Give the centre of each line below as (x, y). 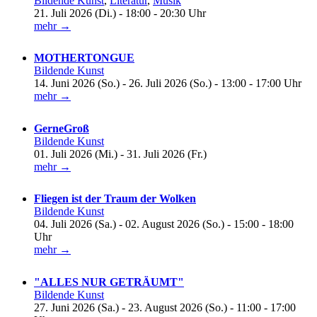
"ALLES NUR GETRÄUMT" (109, 282)
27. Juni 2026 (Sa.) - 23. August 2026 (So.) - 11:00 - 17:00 (165, 307)
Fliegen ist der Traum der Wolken (115, 199)
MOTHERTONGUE (84, 58)
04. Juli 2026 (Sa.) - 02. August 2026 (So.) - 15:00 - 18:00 (164, 224)
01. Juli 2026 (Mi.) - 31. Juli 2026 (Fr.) (120, 154)
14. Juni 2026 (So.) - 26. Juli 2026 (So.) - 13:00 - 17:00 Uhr (168, 83)
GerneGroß (62, 128)
